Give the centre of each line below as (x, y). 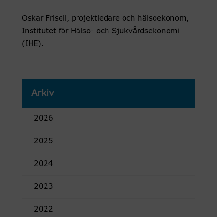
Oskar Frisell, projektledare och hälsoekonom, (105, 19)
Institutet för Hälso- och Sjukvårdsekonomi (101, 31)
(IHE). (32, 44)
